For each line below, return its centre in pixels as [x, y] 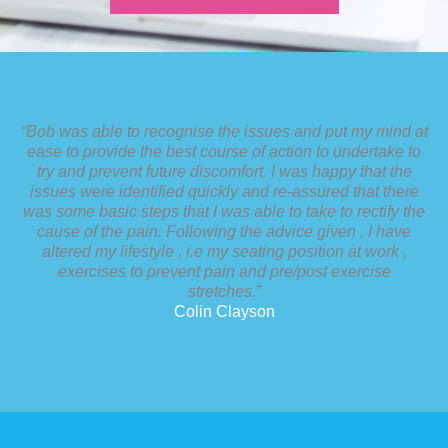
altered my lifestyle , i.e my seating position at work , [224, 252]
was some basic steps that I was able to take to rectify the [224, 212]
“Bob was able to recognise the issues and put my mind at [224, 132]
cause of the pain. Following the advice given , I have [224, 232]
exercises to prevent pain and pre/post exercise [224, 272]
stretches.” [224, 292]
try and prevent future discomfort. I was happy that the [224, 172]
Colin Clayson [224, 312]
